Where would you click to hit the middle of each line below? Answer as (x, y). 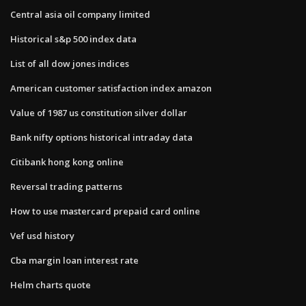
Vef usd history (42, 235)
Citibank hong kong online (67, 162)
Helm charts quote (51, 284)
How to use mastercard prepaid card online (105, 211)
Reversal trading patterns (66, 186)
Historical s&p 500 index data (73, 39)
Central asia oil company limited (80, 14)
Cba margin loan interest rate (74, 260)
